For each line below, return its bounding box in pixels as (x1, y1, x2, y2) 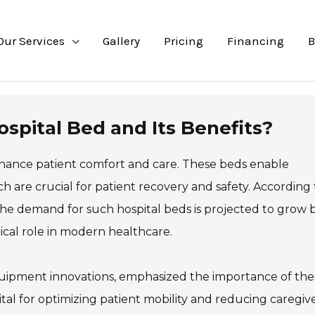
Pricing (164, 33, 203, 48)
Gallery (103, 33, 140, 48)
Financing (227, 33, 284, 48)
